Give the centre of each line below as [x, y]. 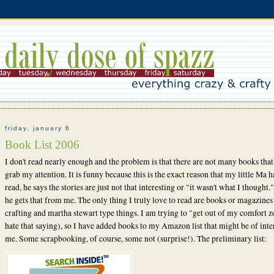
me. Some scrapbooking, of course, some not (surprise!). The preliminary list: [135, 238]
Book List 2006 [42, 144]
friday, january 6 [37, 128]
